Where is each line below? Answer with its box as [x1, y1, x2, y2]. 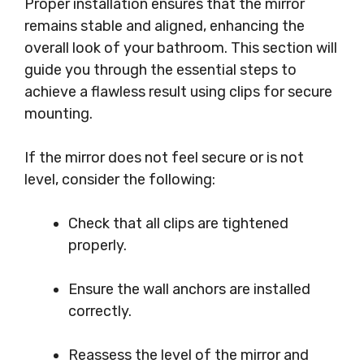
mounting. [24, 105, 93, 123]
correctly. [68, 302, 132, 320]
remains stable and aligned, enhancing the [24, 17, 305, 35]
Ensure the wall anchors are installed [68, 280, 310, 298]
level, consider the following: [24, 171, 215, 188]
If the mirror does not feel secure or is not [24, 149, 304, 167]
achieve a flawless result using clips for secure [24, 83, 332, 101]
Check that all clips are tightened [68, 214, 288, 232]
